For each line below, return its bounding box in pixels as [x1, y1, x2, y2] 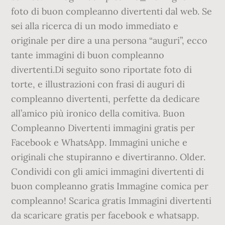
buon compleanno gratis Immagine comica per [11, 180, 209, 192]
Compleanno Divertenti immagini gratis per [11, 122, 195, 134]
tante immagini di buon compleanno [11, 49, 165, 61]
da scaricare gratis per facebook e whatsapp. [11, 209, 199, 221]
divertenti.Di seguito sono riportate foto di [11, 64, 192, 75]
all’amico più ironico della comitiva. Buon [11, 107, 185, 119]
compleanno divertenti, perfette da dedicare [11, 93, 200, 104]
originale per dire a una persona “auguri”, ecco [11, 35, 208, 46]
